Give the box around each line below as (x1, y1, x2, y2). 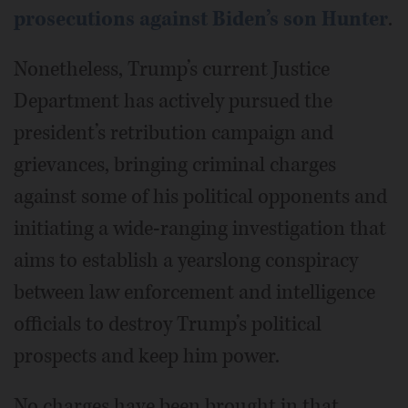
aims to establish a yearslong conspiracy (14, 246, 358, 274)
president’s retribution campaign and (14, 118, 333, 147)
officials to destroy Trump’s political (14, 310, 321, 338)
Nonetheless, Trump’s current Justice (14, 55, 330, 83)
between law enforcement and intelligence (14, 278, 375, 306)
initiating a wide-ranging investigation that (14, 214, 386, 242)
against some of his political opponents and (14, 182, 387, 210)
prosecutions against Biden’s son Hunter (14, 5, 388, 33)
